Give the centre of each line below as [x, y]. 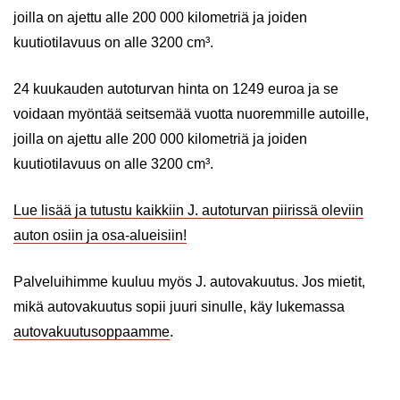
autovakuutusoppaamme [92, 332]
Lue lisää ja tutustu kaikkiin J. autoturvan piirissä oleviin [188, 210]
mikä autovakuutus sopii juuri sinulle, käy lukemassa [179, 307]
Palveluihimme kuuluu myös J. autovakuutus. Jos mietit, [189, 282]
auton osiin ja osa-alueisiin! [100, 235]
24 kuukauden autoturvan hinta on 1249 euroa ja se [176, 89]
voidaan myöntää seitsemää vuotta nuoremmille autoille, [191, 114]
